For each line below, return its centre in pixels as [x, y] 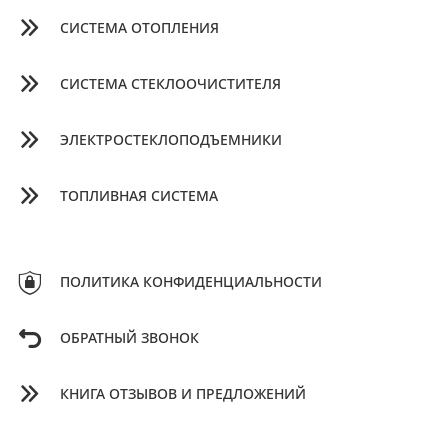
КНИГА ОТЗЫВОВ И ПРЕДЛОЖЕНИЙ [183, 394]
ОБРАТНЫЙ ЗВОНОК [129, 338]
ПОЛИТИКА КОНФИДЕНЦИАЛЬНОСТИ [191, 282]
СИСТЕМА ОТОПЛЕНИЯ [139, 28]
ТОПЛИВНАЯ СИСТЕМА [139, 196]
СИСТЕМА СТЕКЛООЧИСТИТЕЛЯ [170, 84]
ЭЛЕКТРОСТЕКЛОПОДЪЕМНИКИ [171, 140]
